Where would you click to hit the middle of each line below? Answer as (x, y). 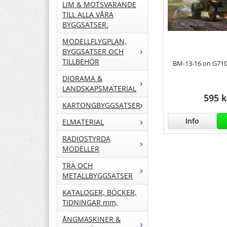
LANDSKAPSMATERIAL (99, 89)
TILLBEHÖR (81, 62)
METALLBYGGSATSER (98, 176)
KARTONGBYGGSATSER (101, 105)
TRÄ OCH (78, 166)
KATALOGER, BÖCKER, (100, 193)
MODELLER (81, 149)
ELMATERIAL (83, 122)
